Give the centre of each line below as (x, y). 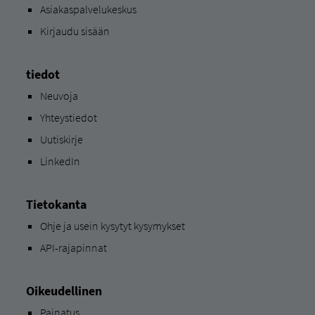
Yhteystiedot (68, 117)
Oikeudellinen (64, 290)
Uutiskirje (61, 139)
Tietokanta (56, 204)
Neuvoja (59, 95)
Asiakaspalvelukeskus (88, 9)
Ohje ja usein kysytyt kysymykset (112, 225)
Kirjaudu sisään (75, 31)
